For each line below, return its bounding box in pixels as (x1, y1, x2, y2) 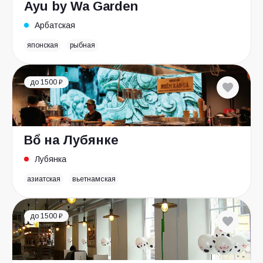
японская (27, 41, 59, 49)
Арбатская (35, 21, 75, 30)
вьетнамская (72, 175, 116, 183)
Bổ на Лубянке (24, 133, 119, 147)
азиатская (27, 175, 61, 183)
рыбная (70, 41, 96, 49)
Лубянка (35, 154, 66, 164)
